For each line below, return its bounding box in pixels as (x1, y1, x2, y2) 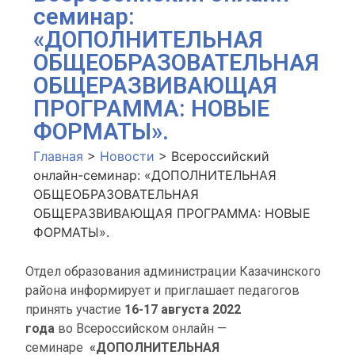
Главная (33, 148, 83, 164)
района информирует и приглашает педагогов (25, 283, 303, 298)
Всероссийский (171, 148, 269, 164)
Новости (100, 148, 155, 164)
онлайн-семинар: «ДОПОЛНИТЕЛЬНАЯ (33, 167, 277, 183)
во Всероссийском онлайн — (58, 321, 227, 336)
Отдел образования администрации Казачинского (25, 264, 321, 279)
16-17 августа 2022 (124, 302, 241, 317)
